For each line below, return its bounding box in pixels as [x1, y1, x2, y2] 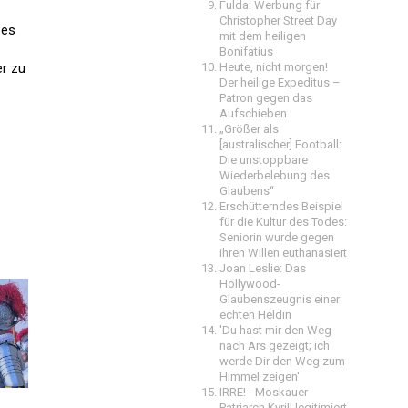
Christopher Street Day [219, 14, 337, 27]
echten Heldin [219, 308, 291, 321]
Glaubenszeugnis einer [219, 292, 340, 306]
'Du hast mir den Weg [219, 323, 331, 337]
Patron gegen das [219, 91, 312, 105]
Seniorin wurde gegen [219, 230, 334, 244]
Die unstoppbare [219, 153, 308, 167]
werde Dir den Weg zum [219, 354, 345, 368]
